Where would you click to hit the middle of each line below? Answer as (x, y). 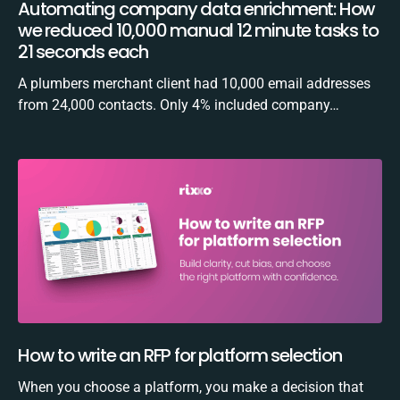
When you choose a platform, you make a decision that (191, 387)
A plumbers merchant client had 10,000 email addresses (194, 83)
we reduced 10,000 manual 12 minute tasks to (198, 30)
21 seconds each (83, 51)
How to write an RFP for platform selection (180, 355)
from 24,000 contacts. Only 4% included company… (179, 104)
